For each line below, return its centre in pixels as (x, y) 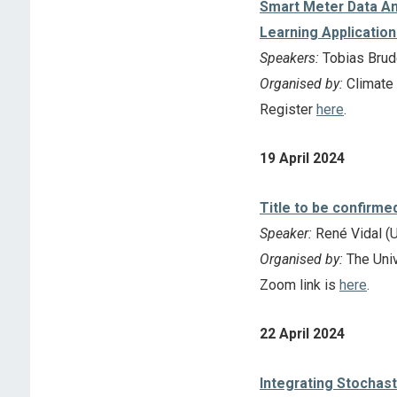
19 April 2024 (302, 159)
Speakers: (289, 58)
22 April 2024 (302, 334)
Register (288, 109)
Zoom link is (299, 284)
